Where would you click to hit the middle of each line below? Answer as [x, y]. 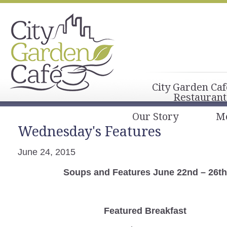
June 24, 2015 [47, 152]
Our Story [155, 116]
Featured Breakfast [145, 211]
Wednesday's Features [89, 131]
